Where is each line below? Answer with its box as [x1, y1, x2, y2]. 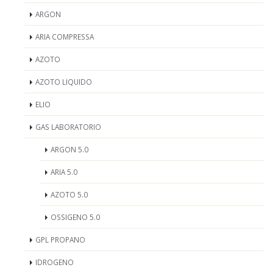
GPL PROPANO [35, 235, 85, 244]
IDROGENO [35, 257, 74, 267]
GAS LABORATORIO [35, 122, 101, 132]
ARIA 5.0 [51, 167, 77, 177]
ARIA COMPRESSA [35, 32, 94, 41]
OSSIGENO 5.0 [51, 212, 100, 222]
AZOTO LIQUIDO [35, 77, 92, 87]
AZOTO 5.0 [51, 190, 88, 199]
